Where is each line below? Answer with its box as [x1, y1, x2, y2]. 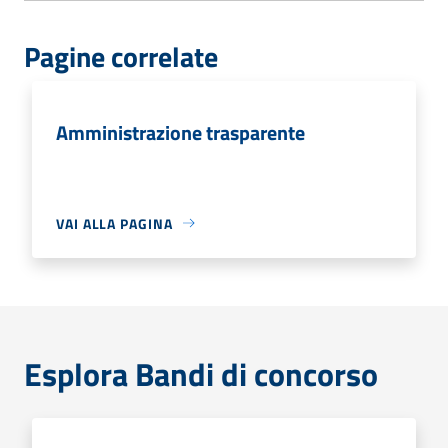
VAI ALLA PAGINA [56, 212, 173, 234]
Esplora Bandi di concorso [24, 349, 378, 398]
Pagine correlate [24, 34, 218, 78]
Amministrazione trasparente [56, 116, 305, 148]
